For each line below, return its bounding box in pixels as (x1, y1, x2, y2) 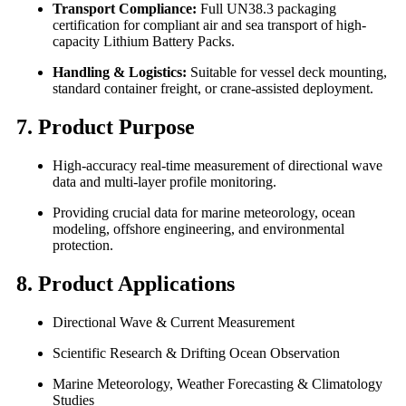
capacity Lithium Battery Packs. (53, 34, 235, 50)
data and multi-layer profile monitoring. (53, 174, 276, 190)
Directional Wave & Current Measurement (53, 314, 295, 331)
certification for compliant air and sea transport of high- (53, 17, 366, 34)
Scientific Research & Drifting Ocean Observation (53, 345, 340, 362)
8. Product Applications (16, 272, 235, 296)
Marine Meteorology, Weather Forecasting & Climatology (53, 376, 382, 392)
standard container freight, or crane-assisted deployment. (53, 81, 373, 97)
